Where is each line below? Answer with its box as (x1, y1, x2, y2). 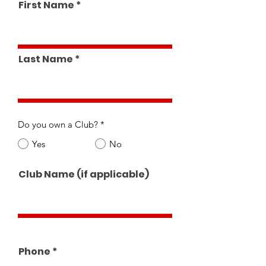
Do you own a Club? (18, 119, 98, 130)
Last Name (18, 52, 73, 66)
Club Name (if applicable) (18, 167, 149, 181)
